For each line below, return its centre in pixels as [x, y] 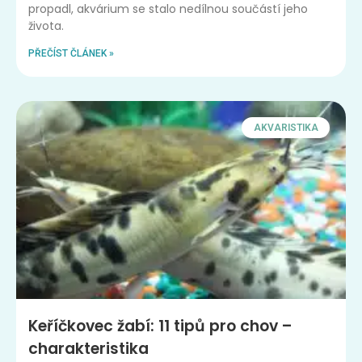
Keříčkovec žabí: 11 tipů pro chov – [160, 326]
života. [46, 25]
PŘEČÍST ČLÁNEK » [71, 53]
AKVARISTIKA [286, 127]
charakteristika [88, 348]
